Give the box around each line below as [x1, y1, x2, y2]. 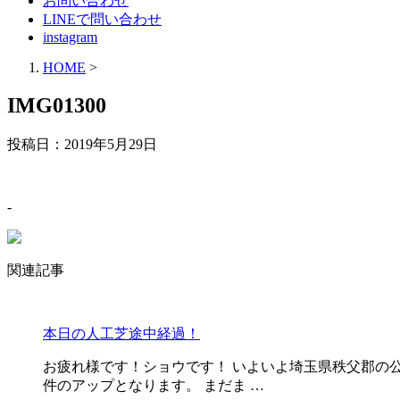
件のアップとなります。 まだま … [43, 377, 264, 393]
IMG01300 [7, 93, 106, 117]
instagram [43, 29, 97, 45]
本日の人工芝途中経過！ [43, 325, 200, 341]
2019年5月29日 [64, 136, 157, 152]
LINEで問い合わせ [43, 12, 162, 27]
